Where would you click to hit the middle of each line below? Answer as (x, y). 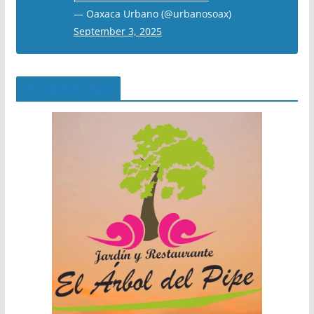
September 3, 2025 (117, 32)
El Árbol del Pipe (68, 89)
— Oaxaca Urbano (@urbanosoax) (152, 14)
